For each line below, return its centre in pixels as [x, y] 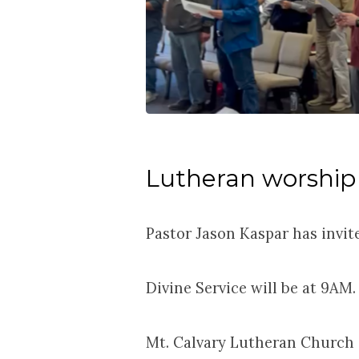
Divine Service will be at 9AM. [251, 287]
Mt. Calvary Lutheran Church [250, 342]
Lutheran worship [251, 178]
